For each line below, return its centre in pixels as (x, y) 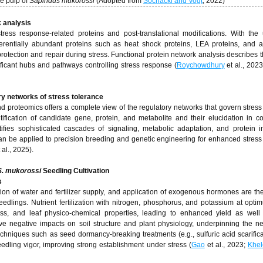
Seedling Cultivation (76, 171)
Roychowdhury (200, 65)
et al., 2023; (226, 245)
